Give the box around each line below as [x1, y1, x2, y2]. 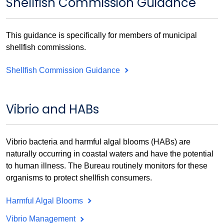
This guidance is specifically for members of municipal [6, 30, 197, 39]
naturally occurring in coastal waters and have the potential [6, 149, 213, 158]
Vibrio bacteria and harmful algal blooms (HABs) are [6, 137, 190, 146]
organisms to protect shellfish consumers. [6, 173, 152, 182]
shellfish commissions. [6, 42, 86, 51]
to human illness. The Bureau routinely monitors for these [6, 161, 207, 170]
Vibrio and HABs [6, 101, 99, 118]
